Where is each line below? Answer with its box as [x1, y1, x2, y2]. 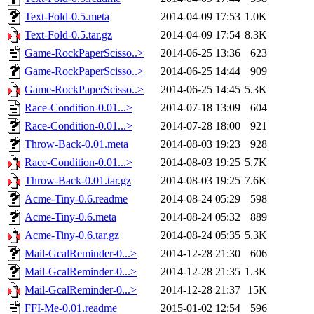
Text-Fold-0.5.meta [25, 11, 109, 23]
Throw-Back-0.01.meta [25, 138, 128, 151]
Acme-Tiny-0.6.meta [25, 211, 116, 224]
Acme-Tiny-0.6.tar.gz [25, 229, 119, 242]
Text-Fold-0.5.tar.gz [25, 29, 112, 41]
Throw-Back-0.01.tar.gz [25, 175, 131, 187]
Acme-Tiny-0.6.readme [25, 193, 128, 205]
